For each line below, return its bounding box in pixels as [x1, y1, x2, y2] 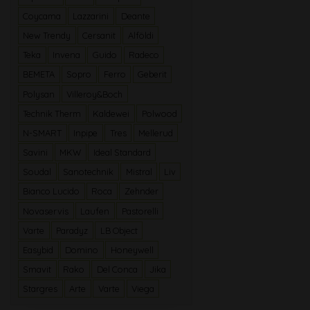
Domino [65, 244, 99, 255]
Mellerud [138, 127, 173, 138]
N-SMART [23, 127, 62, 138]
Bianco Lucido [23, 185, 80, 197]
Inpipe [73, 127, 98, 138]
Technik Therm [23, 107, 82, 119]
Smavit [23, 264, 52, 275]
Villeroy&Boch [66, 88, 123, 100]
